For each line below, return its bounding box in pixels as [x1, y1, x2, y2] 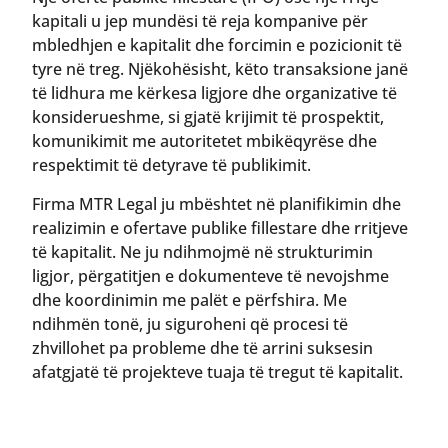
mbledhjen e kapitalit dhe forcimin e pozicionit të [32, 34, 402, 57]
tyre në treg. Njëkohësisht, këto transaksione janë [32, 58, 408, 81]
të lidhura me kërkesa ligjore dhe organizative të [32, 82, 397, 105]
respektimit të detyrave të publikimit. [32, 154, 311, 177]
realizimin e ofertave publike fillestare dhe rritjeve [32, 216, 408, 239]
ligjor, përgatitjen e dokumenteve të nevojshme [32, 264, 389, 287]
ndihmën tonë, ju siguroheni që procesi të [32, 312, 348, 335]
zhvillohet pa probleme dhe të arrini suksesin [32, 336, 373, 359]
